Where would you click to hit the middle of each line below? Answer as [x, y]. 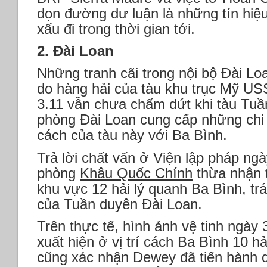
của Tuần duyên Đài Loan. [119, 204]
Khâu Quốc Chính [136, 173]
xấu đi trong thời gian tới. [116, 29]
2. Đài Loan [75, 51]
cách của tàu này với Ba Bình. [132, 135]
